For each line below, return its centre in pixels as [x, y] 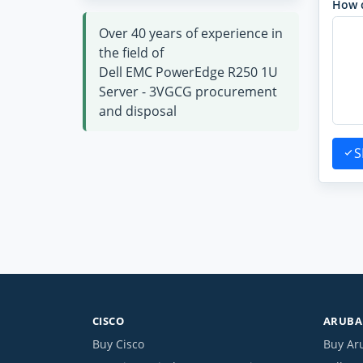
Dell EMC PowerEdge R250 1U [188, 72]
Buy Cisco [118, 344]
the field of [131, 52]
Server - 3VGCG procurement [188, 91]
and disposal [138, 111]
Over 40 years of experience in [191, 33]
